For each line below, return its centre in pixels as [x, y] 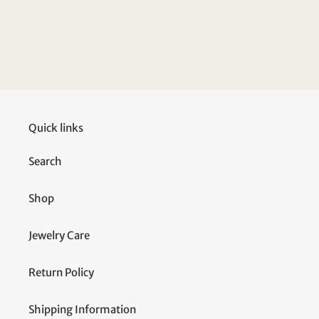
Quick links [56, 127]
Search [45, 162]
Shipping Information [82, 310]
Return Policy [61, 273]
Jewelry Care [59, 236]
